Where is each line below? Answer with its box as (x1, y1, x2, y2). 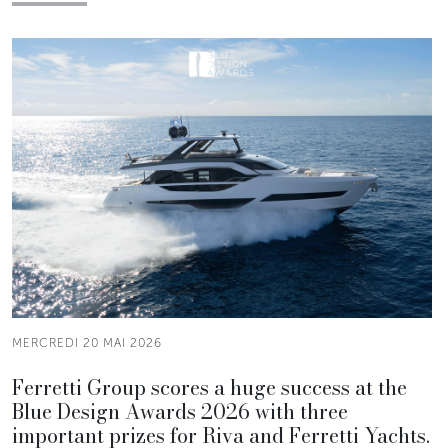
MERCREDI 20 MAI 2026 (12, 335, 162, 350)
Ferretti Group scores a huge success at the (12, 371, 407, 403)
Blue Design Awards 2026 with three (12, 395, 348, 427)
